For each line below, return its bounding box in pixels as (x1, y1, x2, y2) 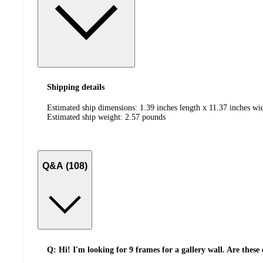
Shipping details (47, 83, 104, 92)
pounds (142, 112, 166, 122)
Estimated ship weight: (47, 112, 125, 122)
